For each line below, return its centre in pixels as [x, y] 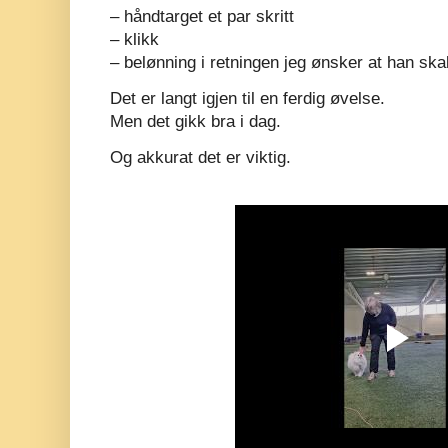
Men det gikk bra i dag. [195, 121]
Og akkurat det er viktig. [200, 158]
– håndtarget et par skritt [202, 16]
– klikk [134, 39]
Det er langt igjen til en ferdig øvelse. [247, 98]
